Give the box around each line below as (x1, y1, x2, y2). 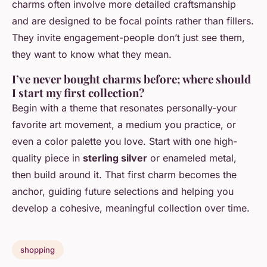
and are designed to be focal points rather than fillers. (12, 15, 254, 27)
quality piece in (12, 152, 83, 164)
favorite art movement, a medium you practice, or (12, 119, 236, 131)
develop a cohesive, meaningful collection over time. (12, 202, 250, 215)
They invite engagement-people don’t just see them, (12, 32, 245, 44)
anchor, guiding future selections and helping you (12, 185, 234, 198)
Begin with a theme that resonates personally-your (12, 102, 237, 114)
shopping (20, 244, 55, 254)
